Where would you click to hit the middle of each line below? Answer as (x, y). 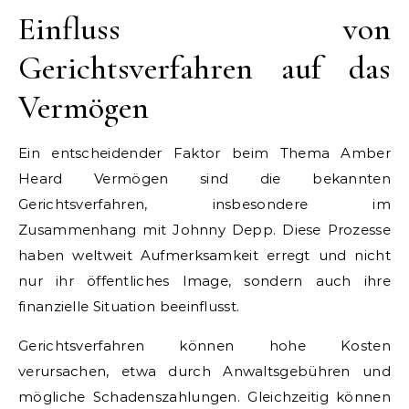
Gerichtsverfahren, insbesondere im (204, 204)
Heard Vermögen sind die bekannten (204, 178)
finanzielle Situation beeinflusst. (129, 306)
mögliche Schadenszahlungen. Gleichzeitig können (204, 396)
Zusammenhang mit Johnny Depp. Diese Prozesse (204, 229)
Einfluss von (204, 28)
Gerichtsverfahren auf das (204, 68)
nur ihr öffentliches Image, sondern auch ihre (204, 280)
